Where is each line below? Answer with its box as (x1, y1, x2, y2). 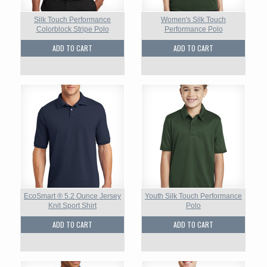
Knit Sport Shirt (48, 201, 97, 210)
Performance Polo (164, 25, 223, 33)
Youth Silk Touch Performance (145, 192, 242, 200)
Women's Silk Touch (161, 15, 226, 24)
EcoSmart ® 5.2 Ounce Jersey (24, 192, 121, 200)
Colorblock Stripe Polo (36, 25, 109, 33)
